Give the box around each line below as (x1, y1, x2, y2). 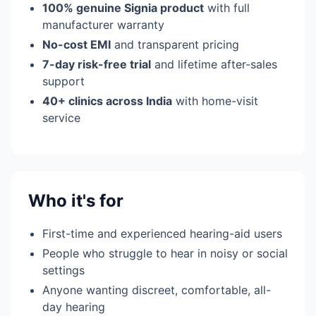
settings (42, 263, 85, 278)
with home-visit (172, 94, 258, 109)
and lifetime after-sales (151, 57, 277, 72)
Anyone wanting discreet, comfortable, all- (42, 283, 271, 298)
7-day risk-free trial (42, 57, 151, 72)
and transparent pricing (111, 37, 239, 52)
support (42, 74, 85, 89)
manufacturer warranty (42, 18, 164, 32)
